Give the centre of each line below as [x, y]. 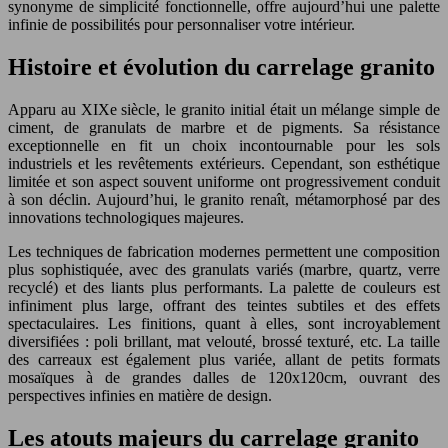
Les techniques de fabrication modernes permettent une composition [224, 251]
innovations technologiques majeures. [126, 217]
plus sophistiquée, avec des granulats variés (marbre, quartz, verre [224, 269]
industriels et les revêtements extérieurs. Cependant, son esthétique [224, 163]
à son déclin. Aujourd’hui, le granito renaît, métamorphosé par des [224, 199]
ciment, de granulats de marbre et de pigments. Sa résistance [224, 127]
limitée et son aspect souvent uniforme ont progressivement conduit [224, 181]
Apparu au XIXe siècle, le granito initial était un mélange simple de [224, 109]
